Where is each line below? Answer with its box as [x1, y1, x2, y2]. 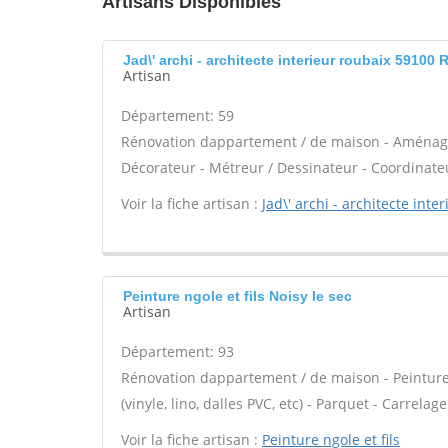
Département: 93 [121, 342, 234, 361]
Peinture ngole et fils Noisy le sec [123, 288, 352, 304]
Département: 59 [121, 106, 234, 125]
